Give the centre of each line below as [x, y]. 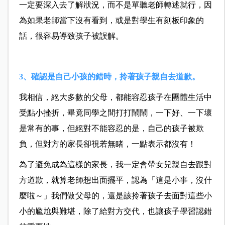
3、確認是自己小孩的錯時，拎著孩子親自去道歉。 [109, 77]
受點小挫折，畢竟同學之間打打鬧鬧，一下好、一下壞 [115, 113]
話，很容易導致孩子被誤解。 [71, 36]
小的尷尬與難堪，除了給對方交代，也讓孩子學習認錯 [115, 211]
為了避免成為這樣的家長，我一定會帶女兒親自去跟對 [115, 165]
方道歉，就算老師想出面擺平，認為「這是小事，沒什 [115, 180]
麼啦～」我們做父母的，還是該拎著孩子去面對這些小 [115, 196]
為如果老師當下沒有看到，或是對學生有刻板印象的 [111, 21]
